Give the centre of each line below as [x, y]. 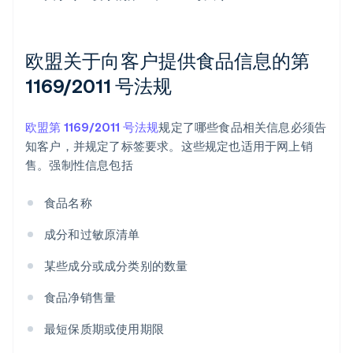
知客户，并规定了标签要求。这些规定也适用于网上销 [169, 146]
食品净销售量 [80, 297]
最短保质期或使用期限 [104, 329]
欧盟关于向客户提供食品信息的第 [168, 61]
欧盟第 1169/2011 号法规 [92, 127]
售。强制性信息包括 [79, 165]
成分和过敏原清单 [92, 234]
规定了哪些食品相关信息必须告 [243, 127]
